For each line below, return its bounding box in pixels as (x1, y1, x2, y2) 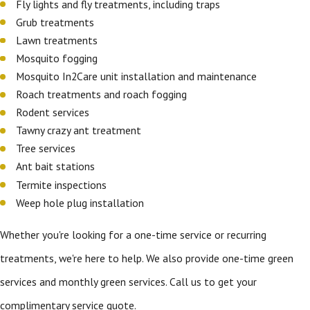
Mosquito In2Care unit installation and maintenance (16, 69, 260, 83)
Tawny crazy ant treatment (16, 123, 145, 138)
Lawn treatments (16, 33, 101, 47)
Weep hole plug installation (16, 195, 145, 210)
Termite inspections (16, 177, 110, 192)
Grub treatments (16, 15, 98, 29)
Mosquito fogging (16, 51, 101, 65)
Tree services (16, 141, 79, 156)
